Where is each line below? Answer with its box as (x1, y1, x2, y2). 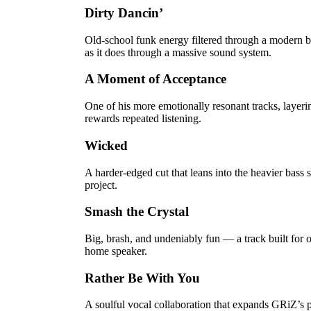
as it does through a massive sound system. (85, 46, 271, 58)
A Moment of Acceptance (85, 72, 226, 87)
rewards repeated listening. (85, 112, 201, 125)
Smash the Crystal (85, 204, 189, 219)
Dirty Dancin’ (85, 5, 163, 20)
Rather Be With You (85, 270, 200, 285)
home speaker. (85, 245, 147, 258)
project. (85, 178, 117, 191)
